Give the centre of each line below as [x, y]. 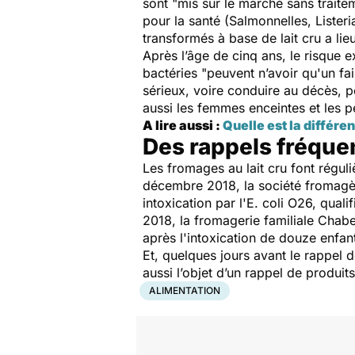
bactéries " [175, 73]
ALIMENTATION [185, 290]
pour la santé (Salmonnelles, [229, 21]
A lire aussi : [183, 125]
